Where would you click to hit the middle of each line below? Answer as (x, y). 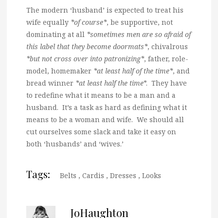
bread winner (51, 83)
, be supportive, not (140, 22)
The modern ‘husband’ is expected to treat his (105, 10)
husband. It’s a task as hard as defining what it (107, 108)
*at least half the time (109, 83)
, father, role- (166, 59)
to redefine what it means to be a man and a (101, 95)
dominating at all (56, 35)
